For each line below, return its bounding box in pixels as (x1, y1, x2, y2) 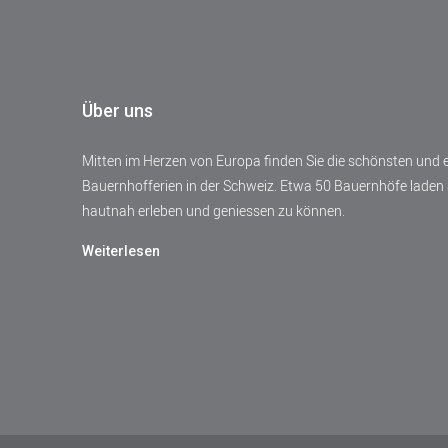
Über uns (82, 99, 153, 121)
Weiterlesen (82, 242, 160, 259)
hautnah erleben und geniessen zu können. (82, 200, 345, 220)
